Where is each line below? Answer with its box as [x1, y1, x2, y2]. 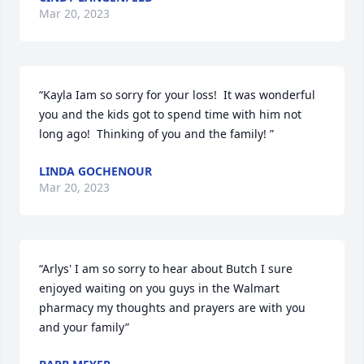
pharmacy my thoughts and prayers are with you [39, 300, 305, 315]
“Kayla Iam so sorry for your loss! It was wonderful [39, 87, 315, 102]
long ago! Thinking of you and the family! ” [39, 126, 274, 141]
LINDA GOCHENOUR [39, 163, 152, 179]
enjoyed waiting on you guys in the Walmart [39, 280, 279, 296]
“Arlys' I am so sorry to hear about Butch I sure [39, 261, 292, 276]
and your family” [39, 319, 129, 335]
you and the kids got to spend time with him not [39, 106, 301, 122]
